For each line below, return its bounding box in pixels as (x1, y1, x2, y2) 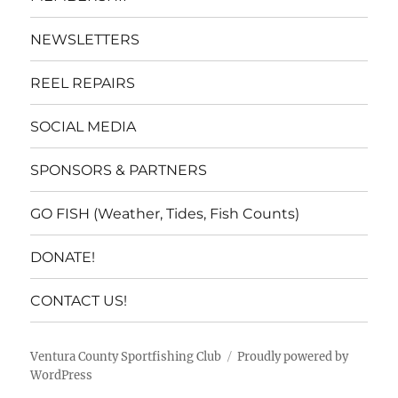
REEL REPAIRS (30, 74, 136, 92)
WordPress (30, 368, 93, 384)
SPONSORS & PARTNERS (30, 161, 208, 179)
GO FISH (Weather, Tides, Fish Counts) (30, 204, 300, 222)
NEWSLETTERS (30, 30, 140, 48)
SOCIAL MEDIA (30, 117, 137, 135)
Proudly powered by (237, 349, 349, 365)
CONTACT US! (30, 291, 128, 309)
